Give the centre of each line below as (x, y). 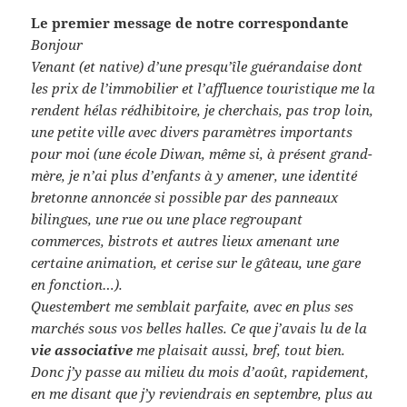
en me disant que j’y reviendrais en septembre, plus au (202, 394)
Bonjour (57, 45)
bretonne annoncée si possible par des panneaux (185, 198)
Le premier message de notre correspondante (190, 23)
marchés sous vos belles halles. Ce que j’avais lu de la (199, 328)
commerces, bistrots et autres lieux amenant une (185, 241)
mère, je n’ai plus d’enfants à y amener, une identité (194, 176)
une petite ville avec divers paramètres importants (192, 132)
